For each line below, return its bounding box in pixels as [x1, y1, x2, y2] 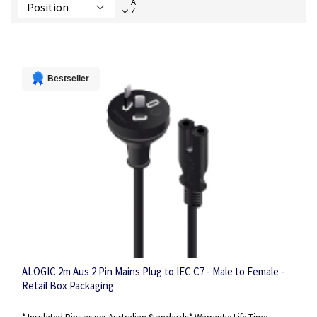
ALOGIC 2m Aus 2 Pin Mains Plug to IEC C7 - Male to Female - [22, 265, 284, 279]
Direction [135, 21, 170, 33]
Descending [135, 8, 180, 20]
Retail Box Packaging [22, 279, 114, 293]
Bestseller [47, 73, 89, 83]
